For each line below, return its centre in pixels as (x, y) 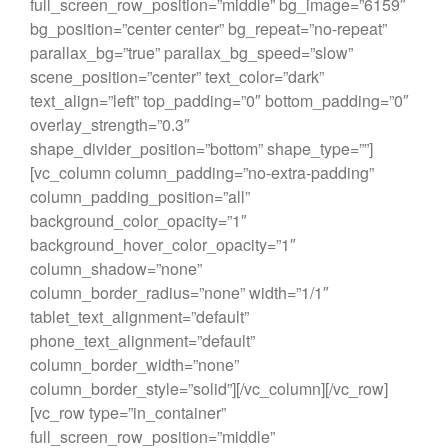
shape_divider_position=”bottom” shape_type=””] (201, 148)
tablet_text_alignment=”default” (139, 316)
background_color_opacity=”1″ (138, 220)
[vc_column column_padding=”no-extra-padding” (202, 172)
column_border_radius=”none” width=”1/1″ (179, 292)
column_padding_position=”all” (140, 196)
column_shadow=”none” (116, 268)
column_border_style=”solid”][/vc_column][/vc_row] (209, 388)
